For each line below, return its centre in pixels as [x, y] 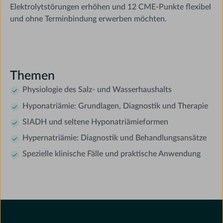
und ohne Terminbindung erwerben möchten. [89, 19]
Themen [33, 76]
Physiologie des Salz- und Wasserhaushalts [97, 90]
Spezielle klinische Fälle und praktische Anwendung [111, 154]
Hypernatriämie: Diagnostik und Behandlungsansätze [114, 138]
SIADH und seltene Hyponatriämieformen [95, 122]
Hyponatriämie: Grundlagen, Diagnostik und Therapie [115, 106]
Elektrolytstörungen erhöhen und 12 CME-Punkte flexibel [111, 7]
